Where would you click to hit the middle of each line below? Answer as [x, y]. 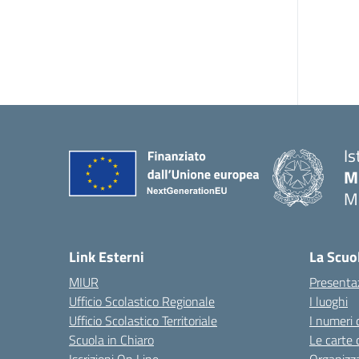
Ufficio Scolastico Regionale [142, 301]
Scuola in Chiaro [111, 340]
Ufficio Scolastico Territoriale [143, 321]
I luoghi [329, 301]
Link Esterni [107, 257]
